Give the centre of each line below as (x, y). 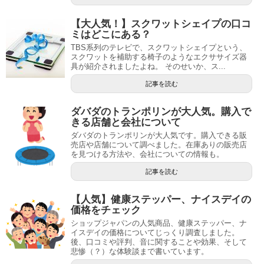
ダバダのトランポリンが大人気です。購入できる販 (159, 135)
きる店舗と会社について (126, 122)
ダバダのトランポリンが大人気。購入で (161, 111)
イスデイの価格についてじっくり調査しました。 (155, 232)
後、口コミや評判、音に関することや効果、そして (159, 242)
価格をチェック (106, 210)
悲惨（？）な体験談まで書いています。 (140, 251)
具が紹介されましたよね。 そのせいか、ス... (148, 66)
